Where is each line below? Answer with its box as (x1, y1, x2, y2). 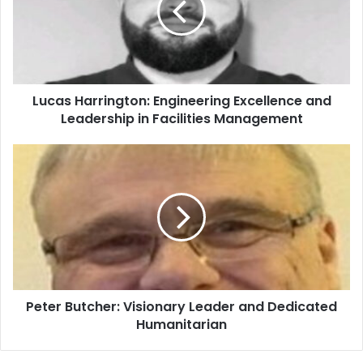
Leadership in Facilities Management (60, 109, 303, 128)
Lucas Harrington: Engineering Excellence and (32, 91, 331, 110)
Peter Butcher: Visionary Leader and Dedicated (26, 297, 337, 316)
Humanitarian (136, 314, 227, 334)
